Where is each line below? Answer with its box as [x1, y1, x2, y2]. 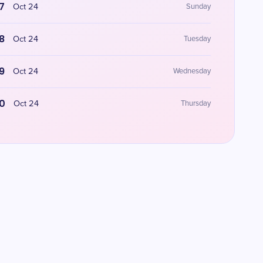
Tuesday [183, 35, 211, 43]
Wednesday [173, 68, 211, 75]
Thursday [180, 100, 211, 107]
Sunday [186, 3, 211, 11]
